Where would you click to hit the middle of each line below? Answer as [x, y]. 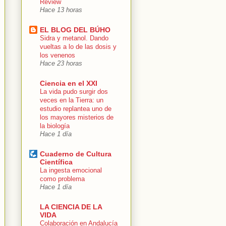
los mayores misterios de [77, 117]
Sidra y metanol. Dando [74, 38]
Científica [56, 162]
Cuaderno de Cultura [76, 154]
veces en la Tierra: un [72, 100]
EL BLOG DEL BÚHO [75, 30]
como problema [62, 179]
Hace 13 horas [61, 10]
